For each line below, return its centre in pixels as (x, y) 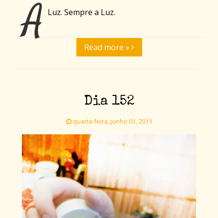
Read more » (108, 47)
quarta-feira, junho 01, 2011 (112, 121)
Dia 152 (109, 102)
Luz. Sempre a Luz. (82, 12)
